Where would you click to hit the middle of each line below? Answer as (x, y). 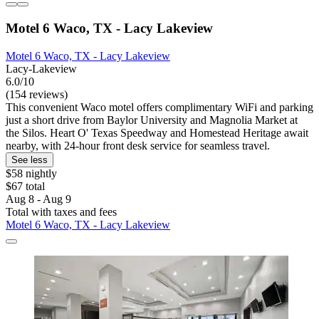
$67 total (25, 186)
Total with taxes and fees (61, 211)
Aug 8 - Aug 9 (38, 199)
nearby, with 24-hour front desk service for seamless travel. (138, 145)
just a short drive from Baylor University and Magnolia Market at (152, 120)
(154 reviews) (37, 94)
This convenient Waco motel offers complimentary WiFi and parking (159, 107)
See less (30, 159)
